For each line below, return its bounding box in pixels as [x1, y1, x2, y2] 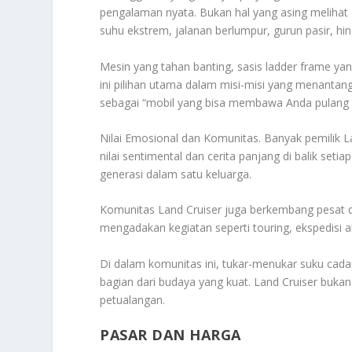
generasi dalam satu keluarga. [100, 166, 252, 181]
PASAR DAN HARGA [100, 325, 241, 345]
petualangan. [100, 291, 166, 307]
